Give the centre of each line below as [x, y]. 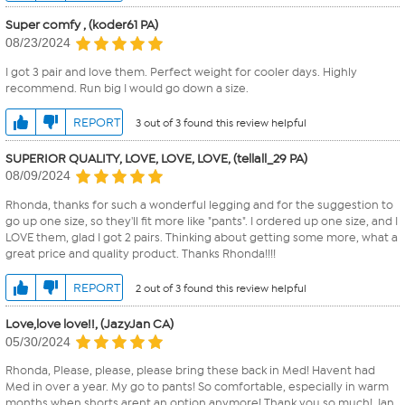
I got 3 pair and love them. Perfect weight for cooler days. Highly [181, 71]
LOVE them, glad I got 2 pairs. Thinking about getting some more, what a [202, 237]
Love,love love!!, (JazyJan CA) [89, 324]
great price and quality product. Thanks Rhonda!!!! [141, 253]
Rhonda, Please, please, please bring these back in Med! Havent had [190, 371]
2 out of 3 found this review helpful [221, 288]
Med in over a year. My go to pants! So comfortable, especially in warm [197, 387]
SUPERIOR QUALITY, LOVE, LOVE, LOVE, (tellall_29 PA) [156, 158]
